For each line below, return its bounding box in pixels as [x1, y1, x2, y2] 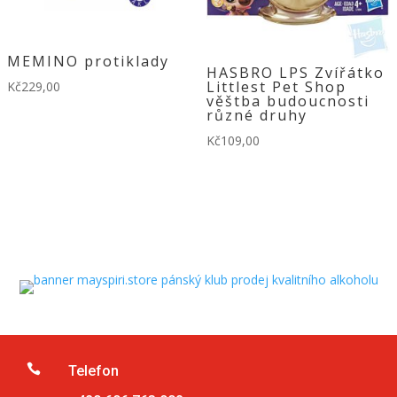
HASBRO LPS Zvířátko [206, 63, 385, 83]
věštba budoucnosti [206, 91, 370, 112]
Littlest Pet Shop [206, 77, 346, 97]
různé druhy [206, 105, 307, 126]
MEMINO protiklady [7, 51, 169, 71]
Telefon [68, 362, 119, 380]
